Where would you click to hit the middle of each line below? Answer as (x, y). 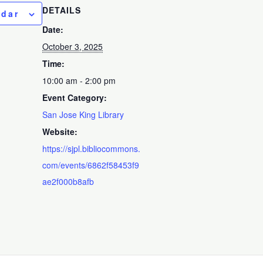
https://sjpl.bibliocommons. (92, 148)
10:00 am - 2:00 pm (79, 80)
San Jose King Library (83, 114)
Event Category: (75, 97)
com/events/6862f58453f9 (91, 165)
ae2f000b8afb (68, 181)
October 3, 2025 (73, 46)
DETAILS (62, 10)
